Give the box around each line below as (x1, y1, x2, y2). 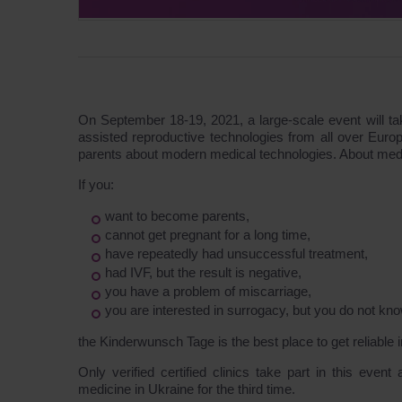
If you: (78, 177, 114, 192)
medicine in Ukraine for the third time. (78, 381, 295, 397)
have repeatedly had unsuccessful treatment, (105, 246, 368, 261)
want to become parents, (105, 208, 249, 223)
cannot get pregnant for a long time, (105, 227, 310, 242)
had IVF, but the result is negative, (105, 265, 301, 280)
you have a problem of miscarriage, (105, 284, 311, 299)
